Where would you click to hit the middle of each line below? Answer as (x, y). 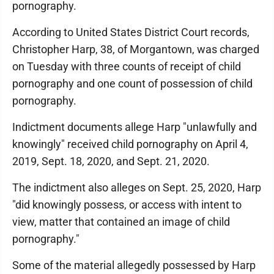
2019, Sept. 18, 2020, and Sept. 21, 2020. (112, 161)
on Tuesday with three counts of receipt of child (127, 66)
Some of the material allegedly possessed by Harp (134, 265)
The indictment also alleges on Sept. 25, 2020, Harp (137, 187)
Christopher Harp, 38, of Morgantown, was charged (136, 49)
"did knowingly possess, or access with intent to (127, 205)
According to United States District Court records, (131, 32)
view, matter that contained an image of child (121, 222)
